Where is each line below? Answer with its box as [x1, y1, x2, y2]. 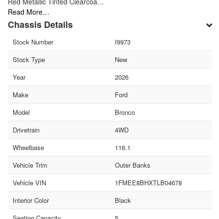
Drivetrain [13, 125, 40, 134]
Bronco [114, 107, 135, 117]
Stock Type [13, 54, 45, 64]
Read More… [8, 6, 49, 17]
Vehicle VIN [13, 177, 46, 187]
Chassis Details [8, 18, 73, 31]
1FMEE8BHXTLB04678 [114, 177, 182, 187]
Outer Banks [114, 160, 151, 170]
